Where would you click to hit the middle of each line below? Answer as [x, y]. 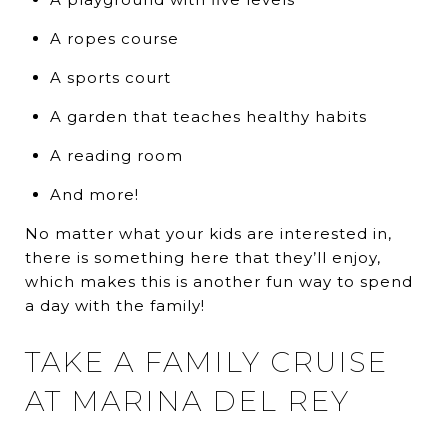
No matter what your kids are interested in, [208, 234]
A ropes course [114, 39]
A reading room [116, 156]
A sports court [110, 78]
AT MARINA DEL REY [187, 401]
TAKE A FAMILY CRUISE [206, 362]
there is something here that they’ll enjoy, [203, 258]
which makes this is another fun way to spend [219, 282]
